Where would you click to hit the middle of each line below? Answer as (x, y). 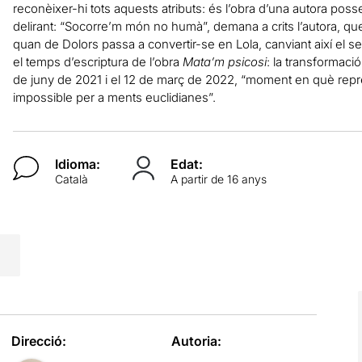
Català (72, 179)
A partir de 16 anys (218, 179)
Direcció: (38, 341)
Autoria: (197, 341)
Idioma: (78, 164)
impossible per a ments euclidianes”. (114, 97)
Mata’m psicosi (224, 61)
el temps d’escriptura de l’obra (97, 61)
